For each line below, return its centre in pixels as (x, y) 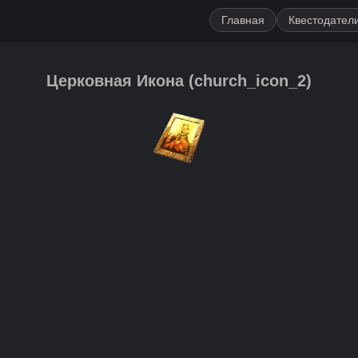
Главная (243, 20)
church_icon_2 (250, 81)
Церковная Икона (115, 81)
